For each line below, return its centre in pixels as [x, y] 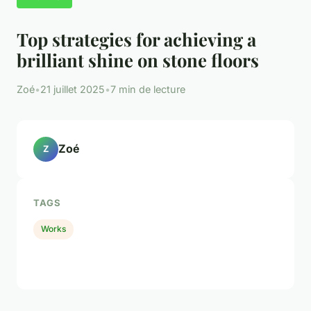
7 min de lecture [148, 89]
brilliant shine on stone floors [138, 59]
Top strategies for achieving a [136, 39]
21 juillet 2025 [73, 89]
